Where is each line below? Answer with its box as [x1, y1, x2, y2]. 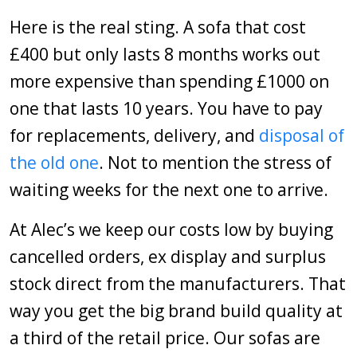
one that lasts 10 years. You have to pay [10, 97, 323, 120]
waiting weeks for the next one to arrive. [10, 178, 328, 201]
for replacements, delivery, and [10, 124, 259, 147]
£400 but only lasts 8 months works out [10, 43, 320, 65]
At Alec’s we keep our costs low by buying [10, 218, 333, 241]
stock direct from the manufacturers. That [10, 273, 346, 295]
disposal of [259, 124, 344, 147]
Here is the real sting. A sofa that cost [10, 16, 306, 38]
